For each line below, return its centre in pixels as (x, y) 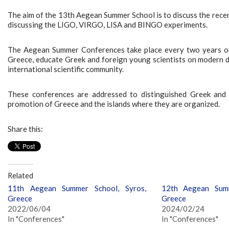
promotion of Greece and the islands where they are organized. (114, 104)
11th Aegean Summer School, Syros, (77, 188)
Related (20, 175)
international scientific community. (66, 69)
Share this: (25, 129)
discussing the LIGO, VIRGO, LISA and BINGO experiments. (108, 25)
